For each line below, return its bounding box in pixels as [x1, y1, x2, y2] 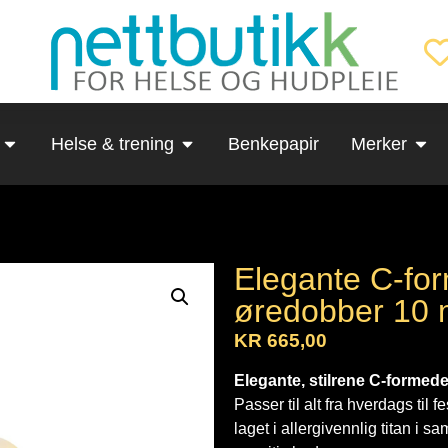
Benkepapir [228, 134, 320, 155]
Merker [351, 134, 408, 155]
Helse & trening [50, 134, 174, 155]
